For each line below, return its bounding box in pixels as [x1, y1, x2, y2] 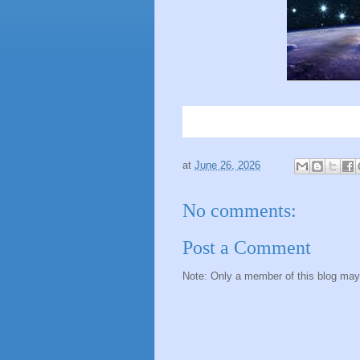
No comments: [182, 199, 297, 221]
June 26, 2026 [194, 158, 260, 171]
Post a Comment [182, 237, 311, 259]
